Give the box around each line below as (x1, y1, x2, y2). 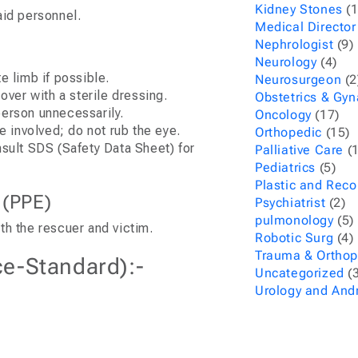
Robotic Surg (255, 230, 334, 245)
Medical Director (255, 19, 356, 34)
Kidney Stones (255, 2, 343, 17)
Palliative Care (255, 142, 344, 157)
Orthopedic (255, 125, 323, 140)
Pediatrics (255, 160, 316, 175)
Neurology (255, 54, 317, 70)
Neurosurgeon (255, 72, 342, 87)
